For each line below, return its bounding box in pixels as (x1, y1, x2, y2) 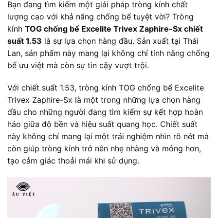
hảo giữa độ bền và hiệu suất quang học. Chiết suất (7, 119, 198, 129)
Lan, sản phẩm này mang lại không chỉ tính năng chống (7, 48, 210, 58)
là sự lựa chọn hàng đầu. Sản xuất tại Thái (42, 36, 199, 46)
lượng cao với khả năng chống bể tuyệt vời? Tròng (7, 12, 194, 22)
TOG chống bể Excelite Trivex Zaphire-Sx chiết (25, 24, 203, 34)
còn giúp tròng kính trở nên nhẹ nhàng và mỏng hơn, (7, 144, 201, 154)
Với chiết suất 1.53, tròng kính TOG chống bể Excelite (7, 83, 204, 93)
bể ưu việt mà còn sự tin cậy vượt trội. (7, 60, 149, 71)
